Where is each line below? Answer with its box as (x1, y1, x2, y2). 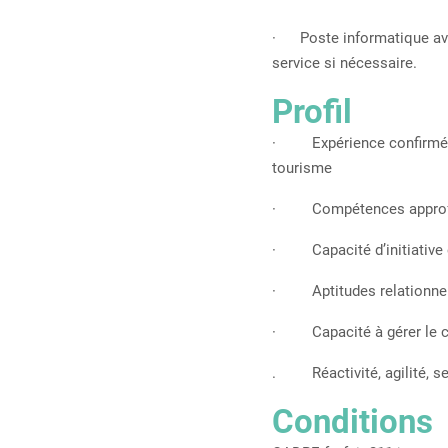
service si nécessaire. (272, 54, 417, 72)
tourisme (272, 159, 332, 177)
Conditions (272, 402, 433, 441)
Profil (272, 92, 352, 131)
